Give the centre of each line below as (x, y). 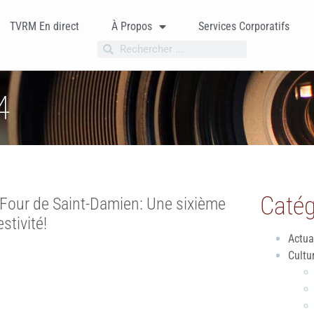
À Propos (131, 26)
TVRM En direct (44, 26)
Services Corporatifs (244, 26)
